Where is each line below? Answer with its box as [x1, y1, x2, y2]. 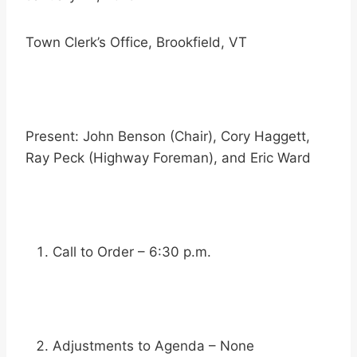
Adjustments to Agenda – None [53, 338, 254, 355]
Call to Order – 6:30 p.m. [53, 244, 211, 261]
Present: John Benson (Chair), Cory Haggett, [25, 128, 310, 145]
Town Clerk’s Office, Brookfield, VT [25, 34, 247, 51]
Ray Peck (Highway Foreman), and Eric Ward [25, 150, 311, 167]
